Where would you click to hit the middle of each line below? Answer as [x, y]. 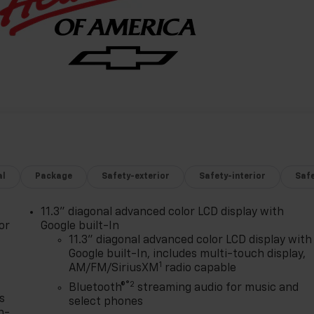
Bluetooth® [97, 288]
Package [54, 176]
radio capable [199, 268]
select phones [106, 302]
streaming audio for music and [217, 288]
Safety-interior [233, 176]
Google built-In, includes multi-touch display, [187, 254]
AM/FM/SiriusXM [114, 268]
